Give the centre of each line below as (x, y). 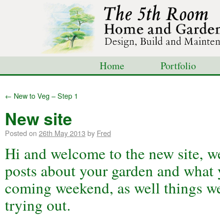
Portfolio (178, 66)
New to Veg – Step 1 (45, 96)
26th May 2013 (62, 133)
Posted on (21, 133)
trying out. (38, 205)
